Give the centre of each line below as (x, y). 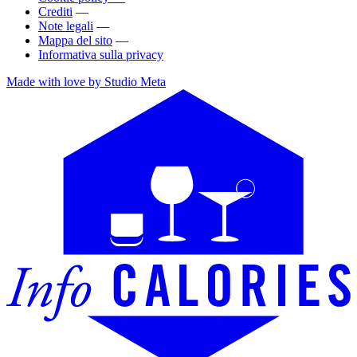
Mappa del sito (75, 40)
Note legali (66, 25)
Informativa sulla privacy (101, 54)
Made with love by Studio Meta (86, 81)
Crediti (55, 11)
